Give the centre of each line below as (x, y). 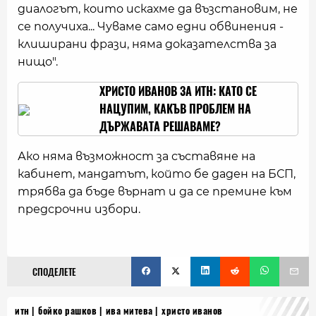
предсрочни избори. (79, 209)
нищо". (38, 62)
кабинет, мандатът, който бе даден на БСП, (157, 174)
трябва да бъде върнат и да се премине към (155, 192)
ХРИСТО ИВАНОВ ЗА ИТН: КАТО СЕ (178, 91)
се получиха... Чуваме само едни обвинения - (151, 26)
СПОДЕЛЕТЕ (54, 272)
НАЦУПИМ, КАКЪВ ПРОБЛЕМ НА (175, 109)
